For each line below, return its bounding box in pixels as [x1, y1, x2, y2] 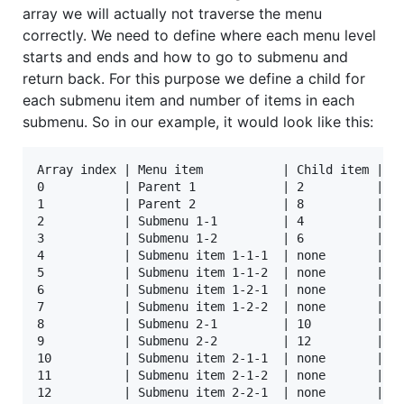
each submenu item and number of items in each [23, 90, 354, 109]
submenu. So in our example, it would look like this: [23, 112, 373, 131]
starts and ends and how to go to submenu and [23, 47, 348, 66]
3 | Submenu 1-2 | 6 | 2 [37, 230, 398, 245]
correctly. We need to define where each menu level [23, 25, 376, 44]
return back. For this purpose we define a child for [23, 69, 365, 87]
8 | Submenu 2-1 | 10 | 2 [37, 316, 398, 331]
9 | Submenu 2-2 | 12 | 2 [37, 333, 398, 348]
